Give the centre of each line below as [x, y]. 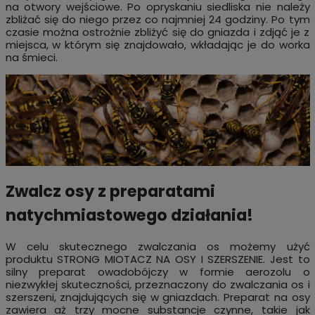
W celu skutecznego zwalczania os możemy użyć [157, 246]
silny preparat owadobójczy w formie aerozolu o [157, 271]
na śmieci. [31, 58]
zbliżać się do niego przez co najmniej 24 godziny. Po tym [157, 20]
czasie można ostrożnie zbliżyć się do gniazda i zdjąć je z [157, 32]
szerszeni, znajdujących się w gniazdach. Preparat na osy [157, 297]
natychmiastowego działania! [129, 215]
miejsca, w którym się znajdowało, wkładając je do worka [157, 45]
